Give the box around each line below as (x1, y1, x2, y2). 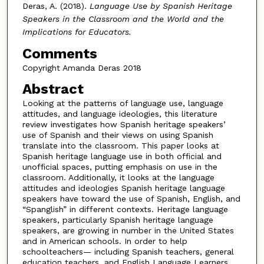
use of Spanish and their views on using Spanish (22, 130, 213, 140)
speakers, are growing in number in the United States (22, 225, 234, 235)
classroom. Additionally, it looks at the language (22, 172, 214, 182)
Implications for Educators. (22, 27, 131, 37)
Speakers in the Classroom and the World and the (22, 14, 224, 24)
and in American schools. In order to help (22, 236, 187, 246)
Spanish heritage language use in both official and (22, 151, 222, 161)
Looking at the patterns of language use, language (22, 98, 223, 108)
